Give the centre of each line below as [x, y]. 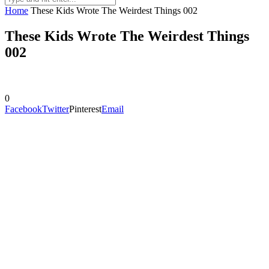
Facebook [23, 109]
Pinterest [85, 109]
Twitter [56, 109]
